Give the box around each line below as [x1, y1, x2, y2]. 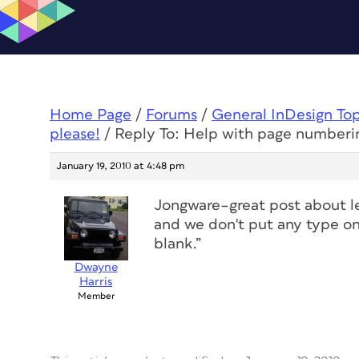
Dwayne [74, 261, 118, 273]
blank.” [154, 236, 201, 252]
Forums [146, 107, 197, 123]
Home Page [50, 107, 131, 123]
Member [77, 292, 115, 301]
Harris [79, 276, 112, 288]
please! [50, 127, 100, 142]
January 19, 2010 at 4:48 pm [56, 161, 184, 171]
